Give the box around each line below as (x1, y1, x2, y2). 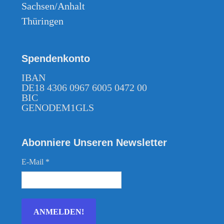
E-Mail (21, 157, 46, 166)
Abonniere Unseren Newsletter (21, 136, 167, 148)
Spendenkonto (21, 52, 90, 64)
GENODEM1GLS (21, 101, 94, 113)
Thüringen (21, 15, 64, 26)
